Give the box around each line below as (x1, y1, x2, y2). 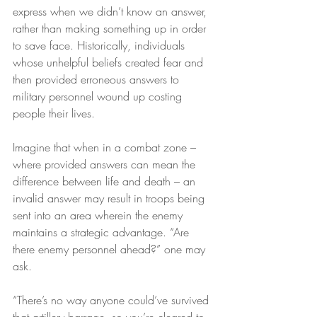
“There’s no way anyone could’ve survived (13, 292, 212, 308)
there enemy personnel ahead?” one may (13, 241, 209, 257)
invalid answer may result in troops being (13, 190, 208, 206)
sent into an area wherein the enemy (13, 207, 186, 223)
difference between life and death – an (13, 173, 199, 189)
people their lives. (13, 105, 95, 121)
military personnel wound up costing (13, 88, 185, 104)
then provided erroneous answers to (13, 71, 183, 87)
